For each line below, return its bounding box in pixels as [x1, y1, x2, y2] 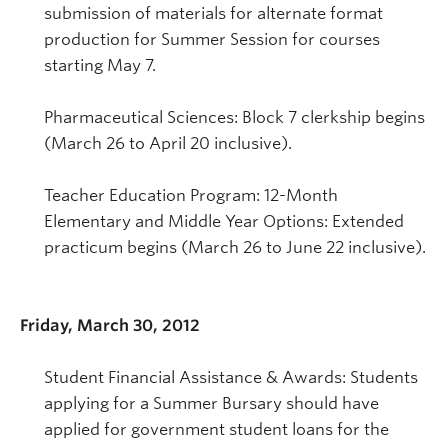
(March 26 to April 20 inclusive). [44, 133, 292, 153]
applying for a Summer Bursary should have [44, 393, 379, 413]
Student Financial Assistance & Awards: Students [44, 367, 418, 387]
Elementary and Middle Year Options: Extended [44, 211, 404, 231]
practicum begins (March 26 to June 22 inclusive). [44, 237, 426, 257]
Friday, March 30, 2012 [20, 315, 200, 335]
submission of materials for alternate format [44, 3, 383, 23]
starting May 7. [44, 55, 156, 75]
